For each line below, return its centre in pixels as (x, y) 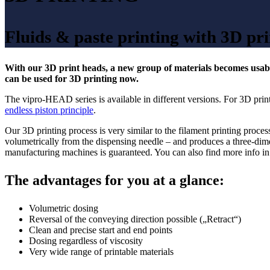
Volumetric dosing (64, 208)
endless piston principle (49, 110)
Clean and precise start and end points (101, 230)
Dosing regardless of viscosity (86, 240)
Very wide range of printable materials (101, 251)
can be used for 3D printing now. (72, 78)
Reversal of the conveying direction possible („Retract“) (135, 219)
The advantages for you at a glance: (115, 180)
